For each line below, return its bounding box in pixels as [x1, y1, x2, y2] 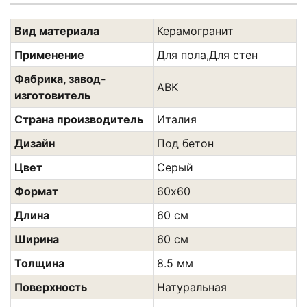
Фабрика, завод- [14, 71, 106, 86]
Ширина [14, 232, 59, 246]
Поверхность [14, 280, 87, 294]
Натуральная [157, 280, 227, 294]
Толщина [14, 256, 64, 270]
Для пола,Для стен [157, 47, 258, 62]
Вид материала [14, 23, 99, 38]
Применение [14, 47, 84, 62]
